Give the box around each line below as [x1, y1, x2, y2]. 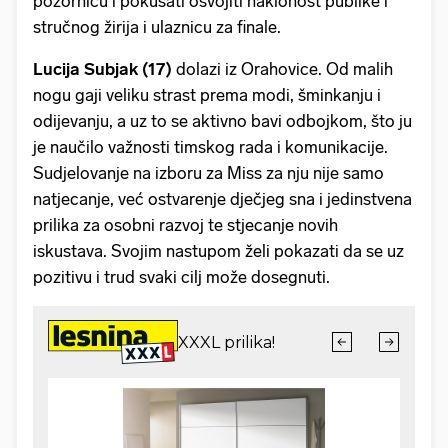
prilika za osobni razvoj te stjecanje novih [33, 214, 338, 235]
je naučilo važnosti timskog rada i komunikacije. [33, 136, 388, 157]
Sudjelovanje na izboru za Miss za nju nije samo [33, 162, 384, 183]
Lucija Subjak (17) [33, 58, 176, 79]
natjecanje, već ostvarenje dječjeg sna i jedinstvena [33, 188, 412, 209]
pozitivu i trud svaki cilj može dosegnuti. [33, 266, 330, 287]
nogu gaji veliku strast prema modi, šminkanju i [33, 84, 381, 105]
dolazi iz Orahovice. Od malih [176, 58, 393, 79]
